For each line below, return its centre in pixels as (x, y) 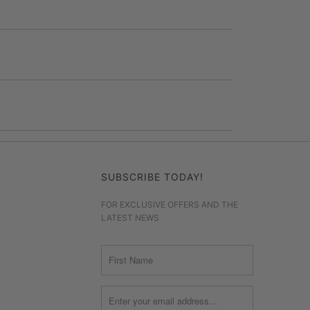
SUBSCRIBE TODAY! (152, 176)
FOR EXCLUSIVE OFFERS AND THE (170, 204)
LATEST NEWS (130, 217)
